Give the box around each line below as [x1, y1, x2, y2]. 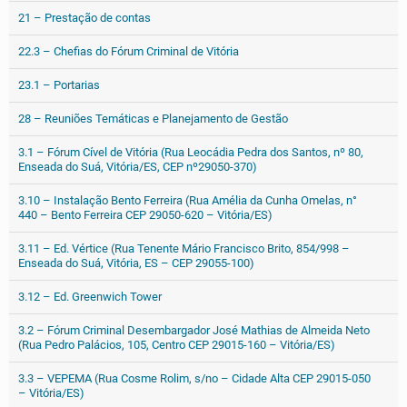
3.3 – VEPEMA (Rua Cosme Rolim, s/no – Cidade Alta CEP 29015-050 [18, 372, 371, 385]
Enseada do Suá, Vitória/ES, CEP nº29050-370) [18, 160, 257, 174]
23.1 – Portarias [18, 78, 100, 92]
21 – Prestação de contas [18, 11, 151, 25]
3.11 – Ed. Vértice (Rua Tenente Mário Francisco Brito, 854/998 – [18, 242, 350, 255]
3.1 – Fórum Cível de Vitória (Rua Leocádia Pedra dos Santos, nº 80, [18, 145, 363, 159]
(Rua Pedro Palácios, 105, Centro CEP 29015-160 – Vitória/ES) [18, 338, 335, 352]
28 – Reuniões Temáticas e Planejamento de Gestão [18, 112, 288, 125]
